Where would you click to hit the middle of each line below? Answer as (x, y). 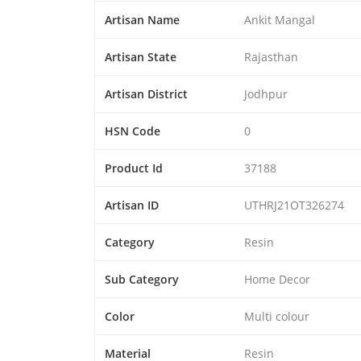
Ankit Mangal (280, 19)
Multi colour (277, 316)
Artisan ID (132, 205)
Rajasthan (271, 56)
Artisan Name (142, 19)
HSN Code (133, 131)
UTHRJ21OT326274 (294, 205)
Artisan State (141, 56)
